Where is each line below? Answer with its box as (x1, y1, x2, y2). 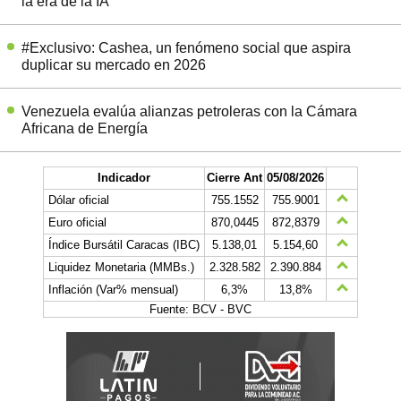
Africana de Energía (21, 120, 148, 136)
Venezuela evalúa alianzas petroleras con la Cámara (21, 103, 357, 119)
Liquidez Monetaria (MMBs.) (48, 260, 194, 274)
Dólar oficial (48, 192, 109, 207)
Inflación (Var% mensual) (48, 282, 178, 296)
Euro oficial (48, 215, 107, 229)
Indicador (98, 170, 150, 184)
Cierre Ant (207, 170, 262, 184)
